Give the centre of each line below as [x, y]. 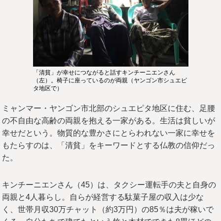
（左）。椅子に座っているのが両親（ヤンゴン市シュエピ [110, 80]
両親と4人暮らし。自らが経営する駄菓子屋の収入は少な [103, 197]
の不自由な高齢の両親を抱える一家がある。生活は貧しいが [109, 121]
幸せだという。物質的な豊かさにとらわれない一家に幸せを [109, 133]
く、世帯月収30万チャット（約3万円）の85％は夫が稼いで [108, 209]
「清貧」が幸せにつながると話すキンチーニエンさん [104, 73]
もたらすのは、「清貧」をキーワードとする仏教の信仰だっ [109, 145]
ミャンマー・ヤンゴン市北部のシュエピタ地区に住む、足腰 [109, 108]
